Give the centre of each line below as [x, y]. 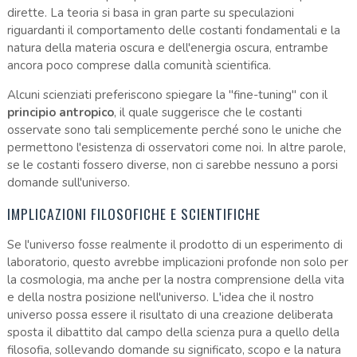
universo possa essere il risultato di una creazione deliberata [170, 314]
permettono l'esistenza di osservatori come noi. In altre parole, [176, 147]
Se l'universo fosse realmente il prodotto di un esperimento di [175, 244]
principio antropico [60, 112]
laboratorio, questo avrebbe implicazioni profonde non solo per [177, 262]
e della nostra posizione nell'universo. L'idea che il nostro [160, 297]
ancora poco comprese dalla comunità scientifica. [139, 65]
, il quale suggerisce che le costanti [208, 112]
